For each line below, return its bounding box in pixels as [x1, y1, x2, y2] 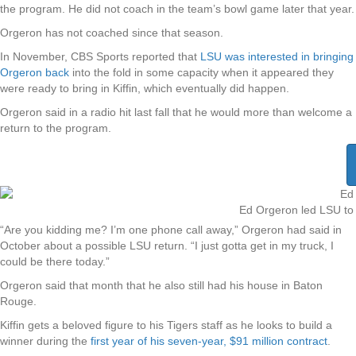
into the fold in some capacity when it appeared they [69, 66, 334, 79]
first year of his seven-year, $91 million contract [91, 335, 327, 348]
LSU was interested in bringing [200, 50, 354, 64]
